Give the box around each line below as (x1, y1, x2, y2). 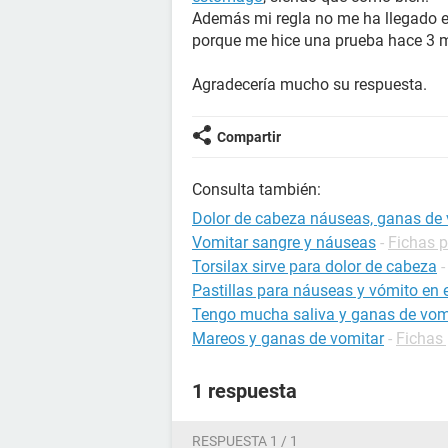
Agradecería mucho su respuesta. (192, 75, 427, 94)
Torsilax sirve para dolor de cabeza (192, 257, 437, 276)
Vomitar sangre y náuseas (192, 233, 376, 252)
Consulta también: (192, 180, 321, 199)
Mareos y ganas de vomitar (192, 329, 384, 348)
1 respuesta (192, 379, 297, 403)
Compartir (217, 129, 281, 145)
